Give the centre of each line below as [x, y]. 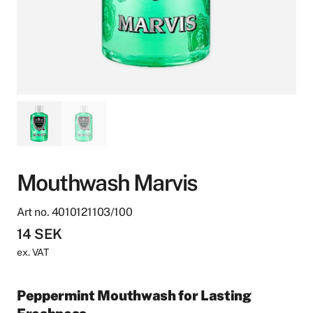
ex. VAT [33, 252]
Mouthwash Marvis [107, 183]
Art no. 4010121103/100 [75, 212]
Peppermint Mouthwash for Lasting [134, 296]
